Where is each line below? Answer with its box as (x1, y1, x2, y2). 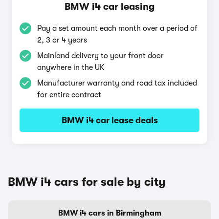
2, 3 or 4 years (37, 36, 87, 44)
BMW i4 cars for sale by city (8, 175, 166, 189)
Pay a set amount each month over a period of (37, 24, 197, 33)
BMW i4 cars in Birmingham (58, 209, 161, 218)
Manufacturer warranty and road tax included (37, 79, 197, 88)
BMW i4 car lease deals (61, 115, 158, 125)
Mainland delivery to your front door (37, 51, 164, 60)
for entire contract (37, 90, 101, 99)
